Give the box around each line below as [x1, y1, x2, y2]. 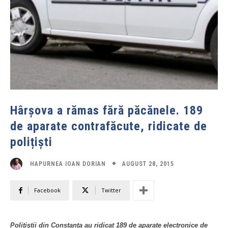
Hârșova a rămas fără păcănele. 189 [10, 103, 203, 118]
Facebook [34, 186, 61, 194]
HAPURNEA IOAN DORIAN [30, 160, 106, 167]
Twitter [101, 186, 121, 194]
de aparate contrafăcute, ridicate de [10, 119, 207, 133]
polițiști [10, 135, 52, 149]
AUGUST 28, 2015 [122, 160, 174, 167]
